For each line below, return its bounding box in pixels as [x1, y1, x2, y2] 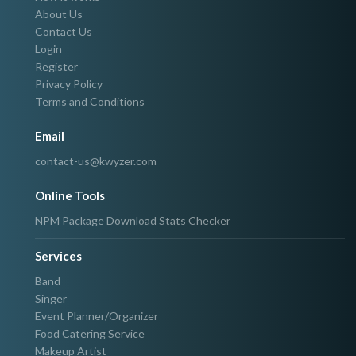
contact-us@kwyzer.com [35, 154, 157, 168]
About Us [35, 7, 83, 21]
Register [35, 60, 78, 74]
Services [35, 248, 82, 263]
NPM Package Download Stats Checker [35, 213, 230, 227]
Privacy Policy [35, 77, 103, 91]
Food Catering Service [35, 326, 145, 340]
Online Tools [35, 188, 105, 203]
